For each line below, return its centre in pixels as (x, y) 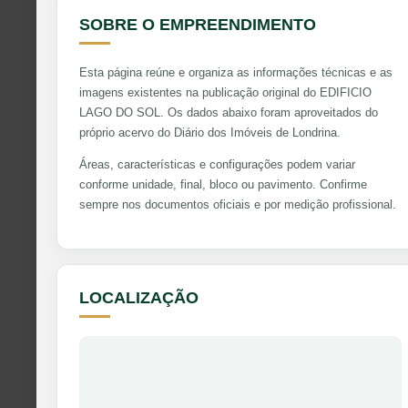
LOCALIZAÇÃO (139, 297)
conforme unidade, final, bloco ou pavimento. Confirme (223, 184)
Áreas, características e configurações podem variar (217, 164)
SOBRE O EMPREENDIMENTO (198, 24)
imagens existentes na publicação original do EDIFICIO (225, 92)
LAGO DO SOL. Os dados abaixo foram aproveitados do (229, 112)
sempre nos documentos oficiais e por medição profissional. (238, 204)
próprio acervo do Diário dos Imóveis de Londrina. (210, 132)
